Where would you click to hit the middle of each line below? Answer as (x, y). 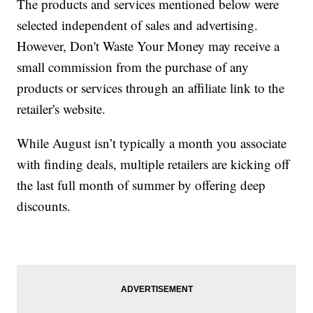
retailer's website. (61, 109)
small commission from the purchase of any (133, 67)
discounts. (44, 206)
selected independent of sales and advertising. (138, 25)
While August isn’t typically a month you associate (152, 143)
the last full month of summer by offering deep (141, 185)
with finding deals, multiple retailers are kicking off (153, 164)
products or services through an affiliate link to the (151, 88)
